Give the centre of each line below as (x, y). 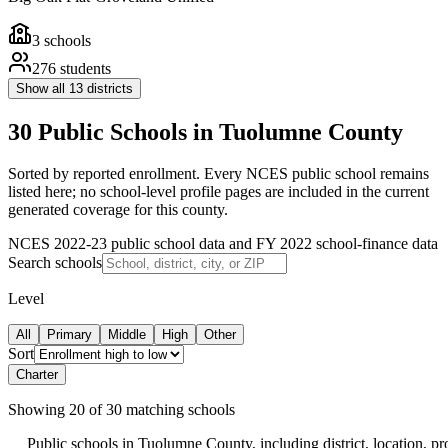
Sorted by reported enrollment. (106, 174)
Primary (69, 335)
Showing (36, 410)
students (85, 68)
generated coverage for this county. (118, 210)
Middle (127, 335)
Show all (42, 88)
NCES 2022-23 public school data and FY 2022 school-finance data (223, 244)
